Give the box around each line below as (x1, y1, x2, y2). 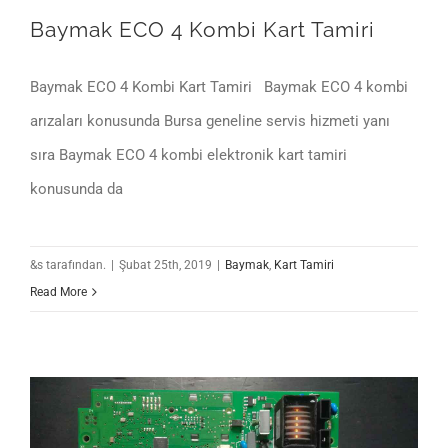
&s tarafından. (30, 257, 106, 272)
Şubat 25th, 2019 (119, 257, 212, 272)
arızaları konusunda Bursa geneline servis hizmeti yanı (30, 111, 390, 130)
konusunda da (30, 179, 123, 198)
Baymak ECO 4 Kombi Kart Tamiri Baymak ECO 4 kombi (30, 77, 408, 96)
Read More (30, 284, 87, 299)
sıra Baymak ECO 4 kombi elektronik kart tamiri (30, 145, 347, 164)
